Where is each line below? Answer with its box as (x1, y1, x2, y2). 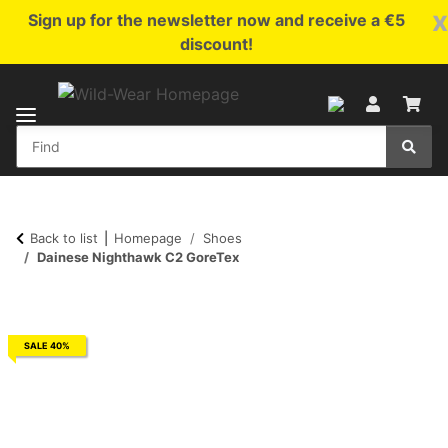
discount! (179, 34, 253, 54)
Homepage (114, 229, 182, 246)
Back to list (30, 229, 98, 246)
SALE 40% (24, 340, 70, 352)
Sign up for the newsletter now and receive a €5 (27, 10, 405, 30)
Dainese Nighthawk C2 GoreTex (37, 248, 239, 265)
